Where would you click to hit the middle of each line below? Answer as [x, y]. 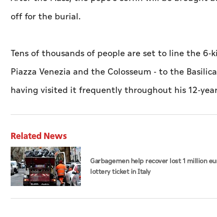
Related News [39, 136]
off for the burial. [46, 17]
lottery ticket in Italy [120, 172]
